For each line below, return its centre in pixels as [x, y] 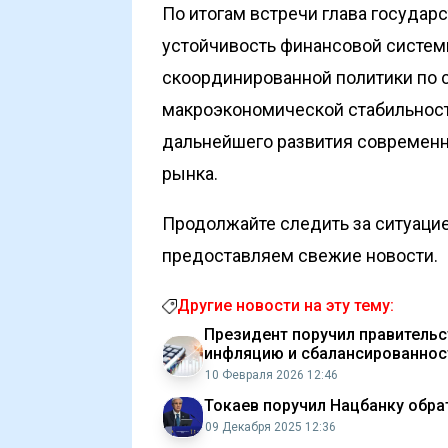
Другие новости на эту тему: [285, 305]
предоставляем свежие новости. [300, 255]
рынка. [190, 173]
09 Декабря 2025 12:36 [270, 427]
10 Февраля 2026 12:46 [271, 375]
